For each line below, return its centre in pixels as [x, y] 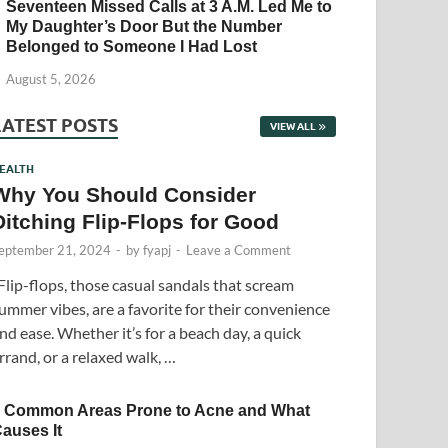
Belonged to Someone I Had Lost [132, 46]
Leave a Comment [239, 249]
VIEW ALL [292, 125]
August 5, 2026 [51, 78]
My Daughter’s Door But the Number [144, 26]
